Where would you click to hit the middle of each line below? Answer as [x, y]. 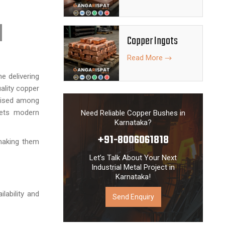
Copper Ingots [152, 41]
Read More [146, 58]
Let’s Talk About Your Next [133, 158]
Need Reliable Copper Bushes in [133, 113]
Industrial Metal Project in [133, 167]
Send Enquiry [133, 197]
